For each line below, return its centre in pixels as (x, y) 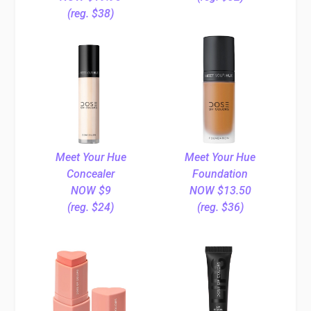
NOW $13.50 (220, 191)
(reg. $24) (91, 208)
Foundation (220, 174)
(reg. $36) (220, 208)
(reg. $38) (91, 14)
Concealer (91, 174)
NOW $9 (91, 191)
